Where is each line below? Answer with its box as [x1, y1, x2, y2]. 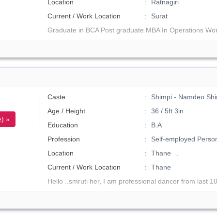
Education [47, 121, 78, 129]
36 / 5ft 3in [151, 107, 184, 115]
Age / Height [47, 107, 86, 115]
